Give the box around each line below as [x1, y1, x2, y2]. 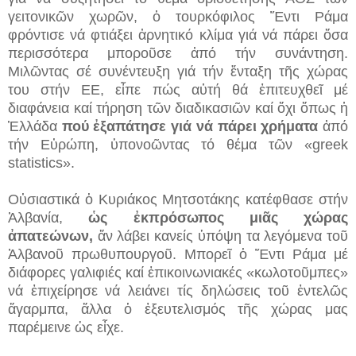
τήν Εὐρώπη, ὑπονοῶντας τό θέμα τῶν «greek [8, 136, 348, 153]
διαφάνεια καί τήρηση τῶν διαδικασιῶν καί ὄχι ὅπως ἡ [8, 99, 348, 116]
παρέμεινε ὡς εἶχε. [8, 319, 124, 335]
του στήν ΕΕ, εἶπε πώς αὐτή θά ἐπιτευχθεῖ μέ [8, 81, 348, 98]
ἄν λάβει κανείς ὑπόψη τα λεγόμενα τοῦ [93, 227, 348, 244]
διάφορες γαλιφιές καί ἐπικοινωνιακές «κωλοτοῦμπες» [8, 264, 348, 281]
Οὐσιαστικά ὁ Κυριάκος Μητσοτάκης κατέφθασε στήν [8, 191, 348, 207]
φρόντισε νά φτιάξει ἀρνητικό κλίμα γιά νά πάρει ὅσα [8, 26, 348, 43]
